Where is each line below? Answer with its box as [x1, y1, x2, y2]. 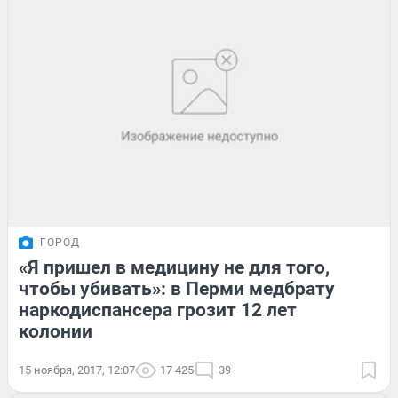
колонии [19, 320, 92, 342]
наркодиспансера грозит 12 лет [19, 298, 297, 321]
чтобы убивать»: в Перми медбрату [19, 277, 335, 299]
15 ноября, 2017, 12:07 [19, 362, 135, 377]
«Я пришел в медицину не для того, [19, 256, 330, 278]
